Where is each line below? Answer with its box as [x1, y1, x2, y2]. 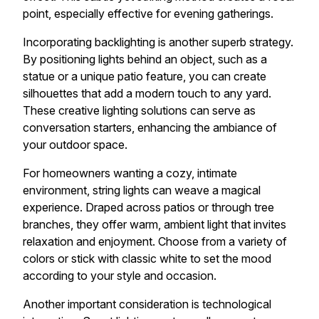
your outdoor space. [23, 137, 127, 152]
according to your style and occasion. [23, 268, 216, 283]
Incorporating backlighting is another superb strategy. [23, 35, 293, 49]
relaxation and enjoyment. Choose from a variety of [23, 234, 287, 249]
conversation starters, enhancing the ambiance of [23, 120, 277, 135]
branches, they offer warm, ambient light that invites [23, 217, 286, 231]
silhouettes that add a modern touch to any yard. [23, 86, 271, 100]
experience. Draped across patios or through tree [23, 200, 274, 214]
